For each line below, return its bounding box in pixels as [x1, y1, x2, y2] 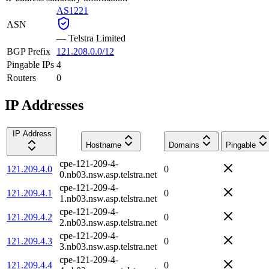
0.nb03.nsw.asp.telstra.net [59, 169, 157, 180]
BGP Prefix [7, 46, 50, 56]
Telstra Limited [68, 32, 125, 43]
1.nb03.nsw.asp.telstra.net [59, 193, 157, 204]
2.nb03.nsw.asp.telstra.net [59, 217, 157, 228]
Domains [169, 140, 199, 150]
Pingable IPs [7, 59, 54, 70]
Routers [7, 72, 36, 83]
